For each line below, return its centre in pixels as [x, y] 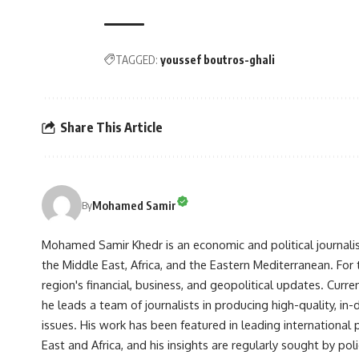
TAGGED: [137, 60]
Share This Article [111, 127]
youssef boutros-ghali [218, 60]
